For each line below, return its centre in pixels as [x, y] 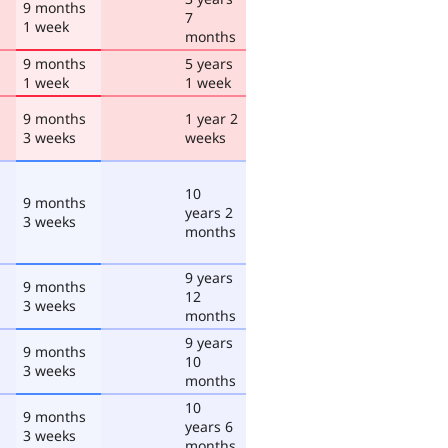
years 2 [209, 212]
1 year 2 [211, 118]
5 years [209, 63]
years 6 [209, 426]
